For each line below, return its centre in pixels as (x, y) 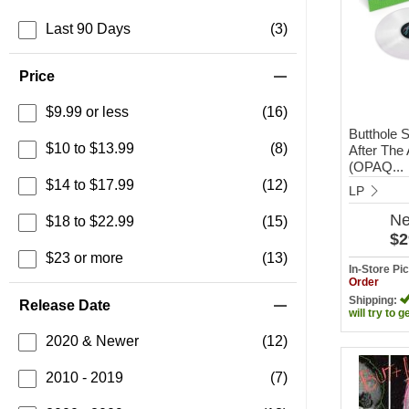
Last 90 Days (88, 29)
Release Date (65, 305)
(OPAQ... (377, 166)
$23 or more (84, 258)
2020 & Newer (92, 341)
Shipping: (375, 300)
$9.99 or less (87, 112)
